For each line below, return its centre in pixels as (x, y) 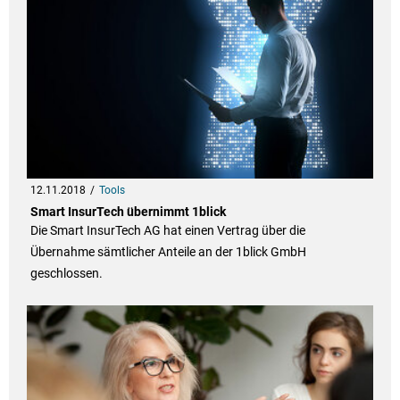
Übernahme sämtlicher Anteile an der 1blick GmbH (168, 252)
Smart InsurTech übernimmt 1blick (128, 212)
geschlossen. (66, 274)
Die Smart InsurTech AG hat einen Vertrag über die (167, 231)
